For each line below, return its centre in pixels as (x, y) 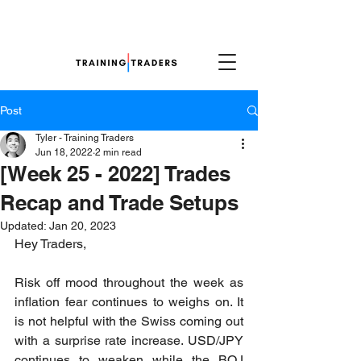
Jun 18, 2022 (64, 152)
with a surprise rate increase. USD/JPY (129, 340)
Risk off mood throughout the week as (129, 282)
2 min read (118, 152)
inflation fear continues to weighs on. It (129, 302)
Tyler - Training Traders (85, 138)
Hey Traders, (50, 244)
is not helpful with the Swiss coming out (129, 321)
